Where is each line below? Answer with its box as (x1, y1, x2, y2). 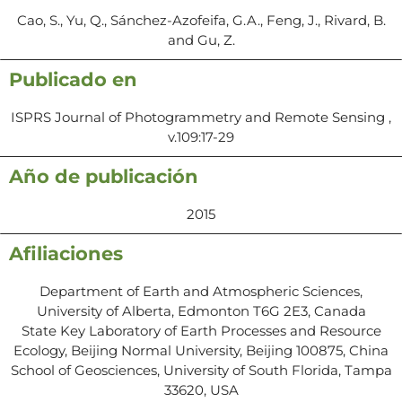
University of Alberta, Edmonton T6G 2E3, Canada (36, 301, 366, 319)
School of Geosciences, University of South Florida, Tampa (10, 361, 392, 379)
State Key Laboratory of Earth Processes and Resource (21, 321, 381, 339)
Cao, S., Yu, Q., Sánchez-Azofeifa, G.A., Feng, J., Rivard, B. (16, 11, 386, 29)
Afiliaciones (9, 241, 123, 265)
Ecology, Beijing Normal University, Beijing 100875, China (13, 341, 389, 359)
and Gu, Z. (167, 31, 235, 48)
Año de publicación (9, 164, 198, 188)
